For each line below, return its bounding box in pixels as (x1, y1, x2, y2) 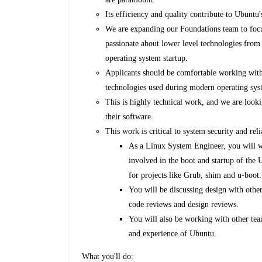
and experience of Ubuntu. (129, 229, 217, 239)
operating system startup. (105, 54, 191, 63)
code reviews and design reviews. (129, 200, 242, 209)
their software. (105, 112, 156, 122)
